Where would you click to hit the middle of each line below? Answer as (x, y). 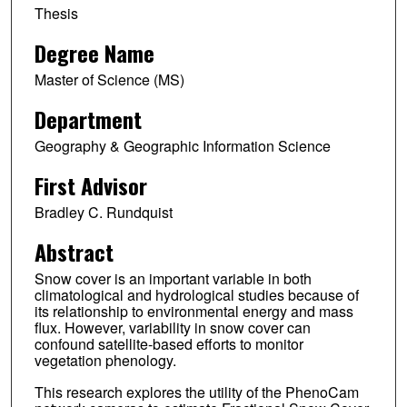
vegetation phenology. (105, 360)
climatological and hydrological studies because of (196, 294)
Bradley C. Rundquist (103, 212)
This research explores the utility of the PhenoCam (196, 392)
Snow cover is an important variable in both (173, 278)
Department (88, 119)
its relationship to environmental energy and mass (194, 311)
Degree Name (94, 52)
